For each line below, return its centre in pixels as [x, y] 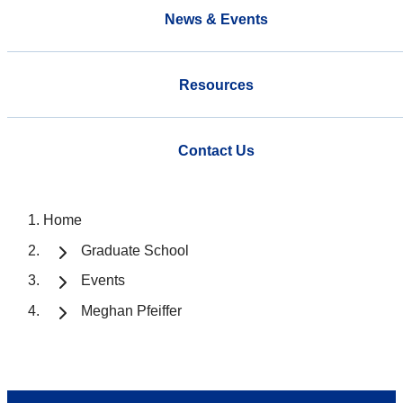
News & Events [216, 19]
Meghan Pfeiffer [131, 311]
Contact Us [216, 150]
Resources [216, 85]
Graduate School [135, 250]
